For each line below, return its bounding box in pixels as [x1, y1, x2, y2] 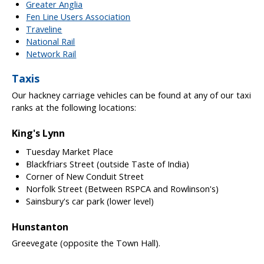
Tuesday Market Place [26, 146, 114, 158]
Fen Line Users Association [26, 11, 131, 22]
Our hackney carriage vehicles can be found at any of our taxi [12, 90, 252, 101]
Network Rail [26, 48, 77, 60]
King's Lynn [12, 126, 65, 140]
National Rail [26, 35, 75, 47]
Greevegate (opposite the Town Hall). [12, 237, 161, 249]
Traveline [26, 23, 62, 35]
